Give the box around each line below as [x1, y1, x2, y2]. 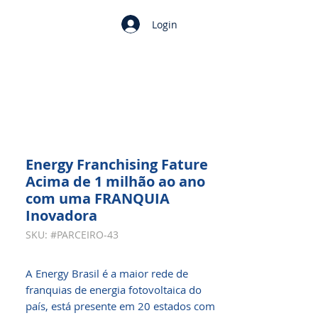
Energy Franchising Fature [26, 155, 208, 174]
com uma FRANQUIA [26, 189, 170, 208]
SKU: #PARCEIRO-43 [26, 228, 119, 241]
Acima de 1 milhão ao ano [26, 172, 205, 191]
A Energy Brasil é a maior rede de [26, 266, 188, 280]
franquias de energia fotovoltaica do [26, 283, 202, 297]
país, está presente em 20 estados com [26, 299, 215, 313]
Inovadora [26, 206, 97, 225]
